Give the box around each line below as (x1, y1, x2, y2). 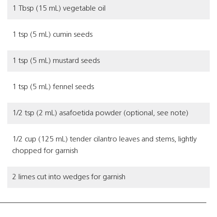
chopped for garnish (12, 147, 78, 155)
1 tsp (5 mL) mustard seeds (12, 57, 100, 65)
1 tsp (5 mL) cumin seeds (12, 31, 93, 39)
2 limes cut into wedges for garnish (12, 173, 125, 181)
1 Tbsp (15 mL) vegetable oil (12, 5, 106, 13)
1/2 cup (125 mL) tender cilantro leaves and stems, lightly (12, 136, 197, 143)
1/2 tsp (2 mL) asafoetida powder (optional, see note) (12, 109, 188, 117)
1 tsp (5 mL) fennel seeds (12, 83, 94, 91)
